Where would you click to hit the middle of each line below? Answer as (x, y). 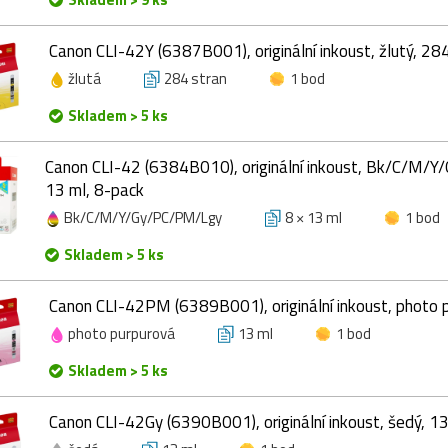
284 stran (195, 78)
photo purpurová (121, 333)
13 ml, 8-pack (94, 189)
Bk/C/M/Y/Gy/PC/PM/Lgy (143, 217)
